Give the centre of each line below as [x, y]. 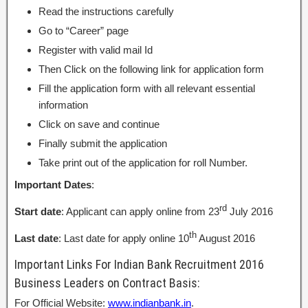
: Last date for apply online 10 [124, 238]
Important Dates [53, 185]
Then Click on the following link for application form [151, 69]
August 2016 [226, 238]
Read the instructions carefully [106, 11]
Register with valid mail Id [96, 50]
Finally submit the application [103, 143]
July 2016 [250, 211]
